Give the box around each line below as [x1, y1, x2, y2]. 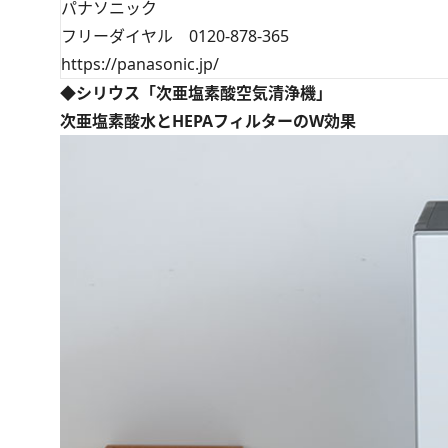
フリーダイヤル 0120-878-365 [61, 25, 289, 48]
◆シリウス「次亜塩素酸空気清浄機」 [60, 82, 332, 105]
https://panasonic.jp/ [61, 53, 219, 76]
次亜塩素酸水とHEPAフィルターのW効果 [60, 110, 356, 133]
